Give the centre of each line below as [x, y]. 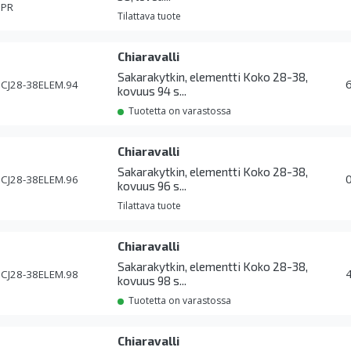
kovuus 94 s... [152, 91]
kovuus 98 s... [152, 281]
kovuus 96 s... [152, 186]
